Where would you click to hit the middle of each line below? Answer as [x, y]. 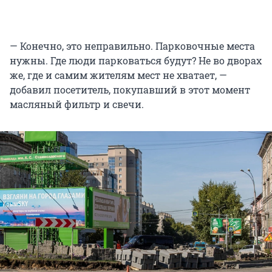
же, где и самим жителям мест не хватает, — [118, 75]
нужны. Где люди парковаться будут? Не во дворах [136, 60]
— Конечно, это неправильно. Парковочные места [132, 46]
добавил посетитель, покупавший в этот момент [130, 89]
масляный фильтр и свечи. [77, 104]
